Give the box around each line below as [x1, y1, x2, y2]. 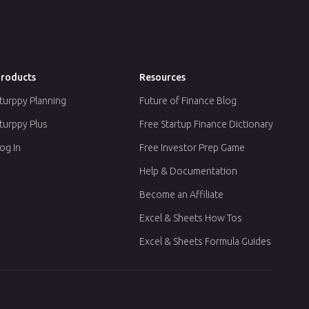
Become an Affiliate [139, 188, 223, 200]
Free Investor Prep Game [139, 141, 245, 153]
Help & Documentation [139, 165, 237, 177]
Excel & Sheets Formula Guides [139, 235, 271, 247]
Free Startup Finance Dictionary [139, 118, 273, 130]
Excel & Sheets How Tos [139, 212, 242, 223]
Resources [139, 71, 186, 83]
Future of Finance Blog [139, 94, 237, 106]
